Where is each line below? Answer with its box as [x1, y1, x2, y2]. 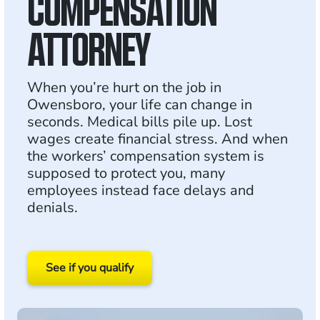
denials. [27, 198, 78, 217]
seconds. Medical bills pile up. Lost [27, 112, 252, 131]
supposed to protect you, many [27, 164, 225, 183]
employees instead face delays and [27, 181, 254, 200]
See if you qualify [46, 260, 134, 276]
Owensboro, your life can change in [27, 95, 252, 114]
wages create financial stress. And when [27, 129, 288, 149]
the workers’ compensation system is [27, 146, 264, 166]
